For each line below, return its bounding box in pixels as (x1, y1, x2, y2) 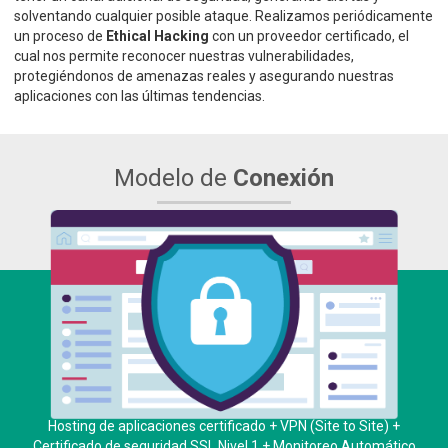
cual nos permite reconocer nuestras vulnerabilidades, (14, 48, 354, 65)
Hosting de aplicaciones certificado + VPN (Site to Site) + (48, 417, 400, 434)
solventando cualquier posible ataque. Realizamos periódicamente (14, 8, 433, 25)
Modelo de (114, 164, 233, 193)
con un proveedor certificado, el (209, 28, 409, 45)
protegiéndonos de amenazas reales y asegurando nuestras (14, 68, 394, 85)
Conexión (233, 164, 334, 193)
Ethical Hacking (106, 28, 209, 45)
